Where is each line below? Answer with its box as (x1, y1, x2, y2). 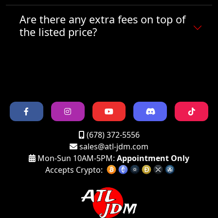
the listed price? (19, 24, 97, 39)
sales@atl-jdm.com (79, 141, 148, 152)
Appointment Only (117, 152, 189, 163)
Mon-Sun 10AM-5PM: (36, 152, 117, 163)
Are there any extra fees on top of (19, 12, 185, 26)
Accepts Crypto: (45, 164, 103, 175)
